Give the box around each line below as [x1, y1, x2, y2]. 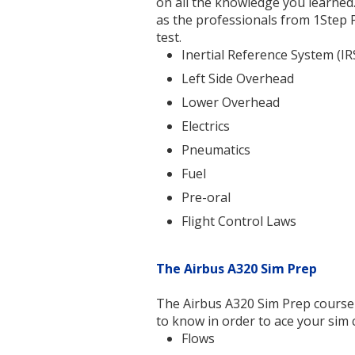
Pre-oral [181, 189, 231, 207]
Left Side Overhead [181, 70, 295, 88]
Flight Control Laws [181, 212, 297, 231]
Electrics [181, 117, 231, 136]
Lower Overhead [181, 94, 281, 112]
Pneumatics [181, 141, 251, 159]
